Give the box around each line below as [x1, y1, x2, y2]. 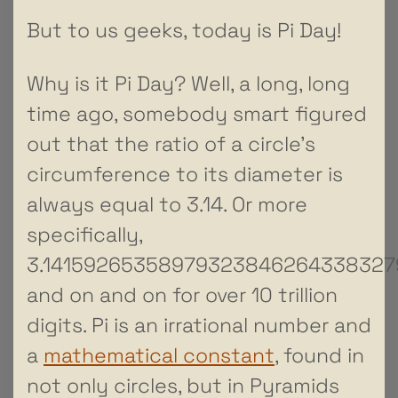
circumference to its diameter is [27, 160, 343, 187]
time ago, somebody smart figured [27, 99, 367, 127]
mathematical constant [44, 341, 275, 369]
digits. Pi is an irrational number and [27, 311, 371, 338]
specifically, [27, 220, 142, 248]
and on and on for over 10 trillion [27, 281, 338, 308]
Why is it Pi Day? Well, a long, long [27, 69, 350, 97]
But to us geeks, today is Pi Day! [27, 16, 341, 44]
